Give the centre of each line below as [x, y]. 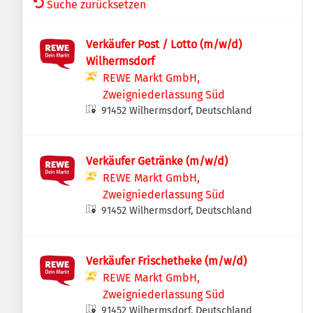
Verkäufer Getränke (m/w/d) [157, 161]
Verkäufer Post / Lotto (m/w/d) [164, 44]
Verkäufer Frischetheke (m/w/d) [166, 261]
